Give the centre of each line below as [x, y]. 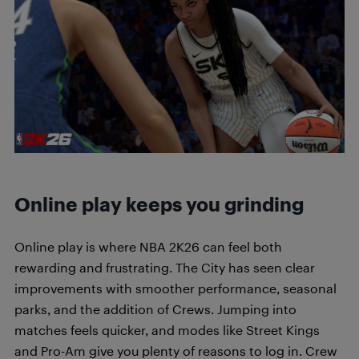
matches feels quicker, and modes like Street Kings [167, 330]
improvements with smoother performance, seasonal [175, 288]
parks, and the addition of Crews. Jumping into [155, 309]
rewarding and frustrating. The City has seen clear [165, 267]
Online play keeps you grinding [159, 204]
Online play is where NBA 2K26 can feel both [148, 246]
